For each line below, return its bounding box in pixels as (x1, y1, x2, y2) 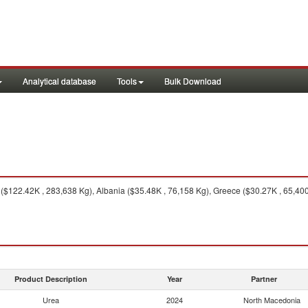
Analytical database (23, 75, 96, 87)
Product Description (14, 274, 87, 284)
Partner (251, 274, 277, 284)
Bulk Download (164, 75, 221, 87)
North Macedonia (243, 294, 300, 305)
